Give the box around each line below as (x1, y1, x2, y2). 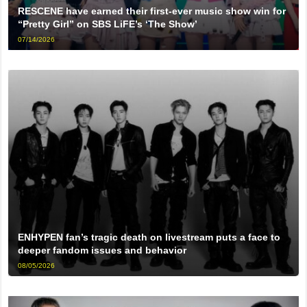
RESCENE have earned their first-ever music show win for (18, 5, 286, 16)
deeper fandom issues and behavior (18, 245, 187, 256)
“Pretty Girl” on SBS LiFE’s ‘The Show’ (18, 18, 198, 29)
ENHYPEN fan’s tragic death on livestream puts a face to (18, 232, 281, 243)
